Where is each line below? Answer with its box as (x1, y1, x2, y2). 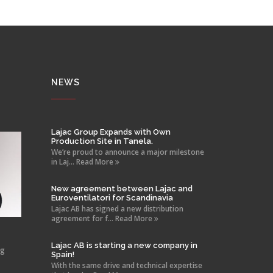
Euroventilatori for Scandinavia (51, 193, 173, 202)
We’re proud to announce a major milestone (51, 146, 204, 157)
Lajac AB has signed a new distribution (51, 203, 183, 214)
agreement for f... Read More (51, 213, 154, 224)
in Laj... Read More (51, 156, 115, 167)
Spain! (51, 249, 74, 259)
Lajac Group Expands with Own (51, 127, 171, 136)
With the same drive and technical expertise (51, 260, 202, 271)
